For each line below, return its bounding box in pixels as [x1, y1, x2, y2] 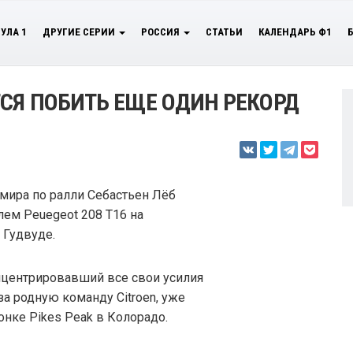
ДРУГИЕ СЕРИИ [43, 26, 117, 38]
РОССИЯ [141, 26, 182, 38]
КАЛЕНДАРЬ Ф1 [258, 26, 332, 38]
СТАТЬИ [206, 26, 243, 38]
